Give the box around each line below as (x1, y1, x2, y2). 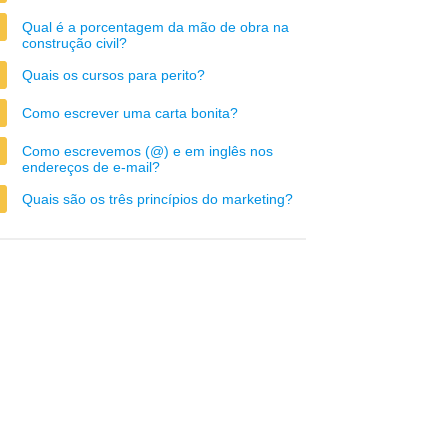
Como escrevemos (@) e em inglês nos (22, 143, 273, 159)
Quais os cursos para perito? (22, 67, 205, 83)
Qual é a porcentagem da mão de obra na (22, 19, 289, 35)
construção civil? (22, 35, 127, 51)
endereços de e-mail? (22, 159, 160, 175)
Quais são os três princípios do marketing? (22, 191, 293, 207)
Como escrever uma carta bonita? (22, 105, 238, 121)
